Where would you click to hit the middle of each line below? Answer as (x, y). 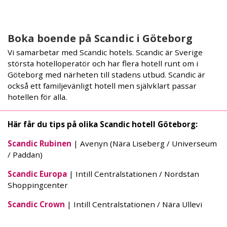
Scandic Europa (37, 174)
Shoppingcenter (38, 185)
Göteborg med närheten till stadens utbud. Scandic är (106, 74)
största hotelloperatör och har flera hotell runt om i (103, 63)
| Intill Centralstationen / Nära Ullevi (134, 204)
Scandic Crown (36, 204)
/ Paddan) (25, 154)
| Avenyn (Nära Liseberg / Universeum (144, 143)
